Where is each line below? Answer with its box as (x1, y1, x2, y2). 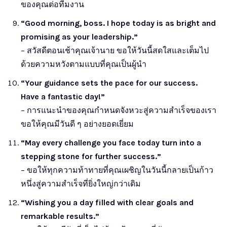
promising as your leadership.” (21, 31, 138, 42)
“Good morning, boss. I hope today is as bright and (21, 18, 216, 28)
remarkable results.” (21, 211, 99, 221)
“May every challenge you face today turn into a (21, 137, 201, 147)
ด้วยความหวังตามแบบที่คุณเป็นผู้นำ (21, 59, 146, 69)
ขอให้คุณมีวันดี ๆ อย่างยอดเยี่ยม (21, 119, 134, 129)
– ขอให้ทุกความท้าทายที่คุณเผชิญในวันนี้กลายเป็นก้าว (21, 165, 213, 175)
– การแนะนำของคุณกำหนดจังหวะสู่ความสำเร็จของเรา (21, 105, 216, 115)
